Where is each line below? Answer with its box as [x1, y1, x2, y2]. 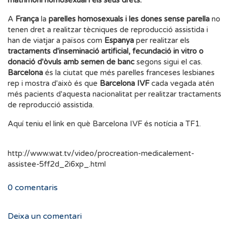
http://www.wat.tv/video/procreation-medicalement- [8, 149, 194, 158]
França [15, 14, 39, 24]
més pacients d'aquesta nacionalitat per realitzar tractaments [8, 89, 221, 99]
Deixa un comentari [8, 211, 82, 221]
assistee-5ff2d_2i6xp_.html [8, 159, 106, 169]
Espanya [104, 36, 136, 45]
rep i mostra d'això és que [8, 79, 98, 88]
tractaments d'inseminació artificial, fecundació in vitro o [8, 47, 203, 56]
